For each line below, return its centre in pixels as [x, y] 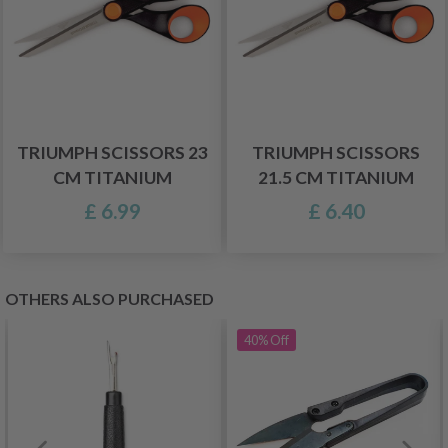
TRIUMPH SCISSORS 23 [112, 152]
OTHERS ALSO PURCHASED [109, 298]
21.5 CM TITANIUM [336, 177]
